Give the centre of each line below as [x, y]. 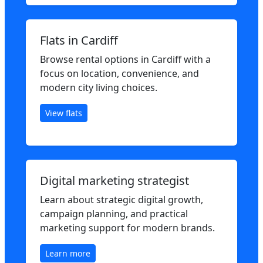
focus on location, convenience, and [119, 73]
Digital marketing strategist [114, 181]
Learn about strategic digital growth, [122, 200]
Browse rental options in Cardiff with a [125, 59]
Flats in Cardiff [79, 40]
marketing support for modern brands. [127, 228]
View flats [64, 113]
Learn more [68, 253]
